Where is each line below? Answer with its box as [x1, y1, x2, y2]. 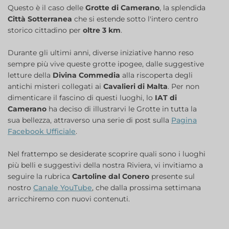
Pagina [171, 116, 197, 125]
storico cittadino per [8, 26, 83, 35]
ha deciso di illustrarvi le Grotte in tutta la [47, 104, 197, 114]
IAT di [155, 93, 177, 103]
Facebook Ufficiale [8, 127, 76, 136]
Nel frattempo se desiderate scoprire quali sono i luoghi [8, 149, 205, 159]
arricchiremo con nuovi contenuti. [8, 194, 130, 204]
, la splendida [159, 3, 205, 13]
